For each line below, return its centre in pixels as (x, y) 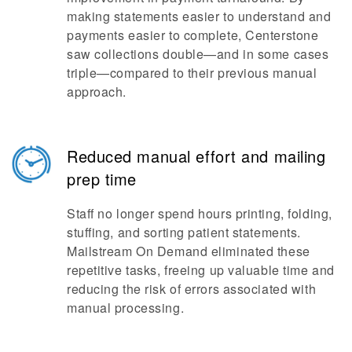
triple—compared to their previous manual (192, 72)
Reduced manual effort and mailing (196, 156)
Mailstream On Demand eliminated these (189, 251)
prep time (102, 178)
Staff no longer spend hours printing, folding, (200, 213)
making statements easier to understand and (199, 16)
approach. (97, 91)
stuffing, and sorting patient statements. (184, 232)
